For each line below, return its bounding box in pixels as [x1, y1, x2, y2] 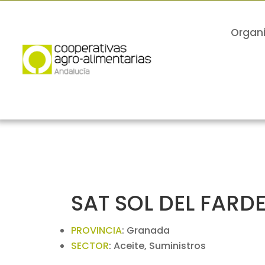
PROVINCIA [71, 224, 122, 237]
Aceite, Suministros [114, 239, 206, 253]
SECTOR [71, 239, 109, 253]
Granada [127, 224, 170, 237]
